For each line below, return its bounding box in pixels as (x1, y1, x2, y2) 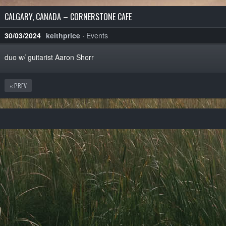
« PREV (10, 81, 27, 90)
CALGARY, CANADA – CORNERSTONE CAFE (5, 11, 132, 23)
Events (86, 30, 108, 40)
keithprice (46, 30, 80, 40)
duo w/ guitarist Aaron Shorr (5, 52, 94, 62)
